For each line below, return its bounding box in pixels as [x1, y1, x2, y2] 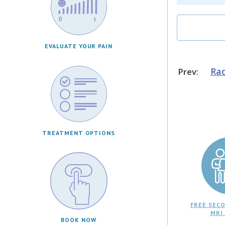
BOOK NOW [61, 215, 96, 223]
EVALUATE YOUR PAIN [44, 42, 113, 50]
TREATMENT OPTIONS [42, 129, 116, 137]
